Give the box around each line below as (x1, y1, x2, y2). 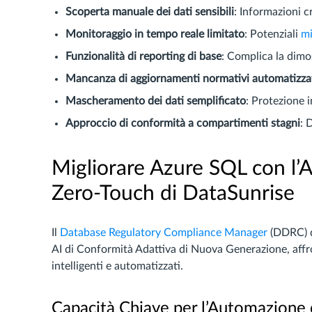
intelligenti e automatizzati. (52, 260, 183, 272)
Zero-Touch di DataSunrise (52, 183, 295, 204)
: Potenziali (244, 29, 301, 40)
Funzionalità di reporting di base (65, 51, 221, 62)
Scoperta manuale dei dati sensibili (65, 6, 234, 17)
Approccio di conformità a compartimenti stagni (65, 118, 300, 129)
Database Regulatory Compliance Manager (60, 227, 267, 238)
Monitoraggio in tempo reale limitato (65, 29, 244, 40)
